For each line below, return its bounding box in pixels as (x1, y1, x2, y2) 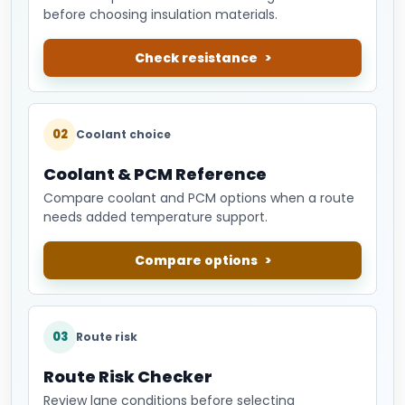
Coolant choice (76, 126, 171, 142)
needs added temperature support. (43, 207, 268, 226)
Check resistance (134, 48, 258, 67)
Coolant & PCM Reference (43, 162, 267, 185)
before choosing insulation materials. (43, 5, 278, 24)
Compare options (134, 250, 258, 269)
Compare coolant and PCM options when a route (43, 188, 354, 207)
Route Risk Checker (43, 364, 212, 388)
